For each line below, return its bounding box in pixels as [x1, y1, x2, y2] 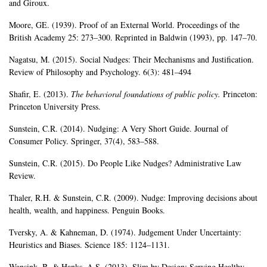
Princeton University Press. [9, 101, 101, 113]
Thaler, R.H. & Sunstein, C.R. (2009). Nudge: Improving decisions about [9, 192, 257, 204]
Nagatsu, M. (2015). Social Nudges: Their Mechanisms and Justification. [9, 54, 254, 66]
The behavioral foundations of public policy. [71, 88, 223, 100]
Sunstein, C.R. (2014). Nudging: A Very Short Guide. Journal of [9, 123, 228, 135]
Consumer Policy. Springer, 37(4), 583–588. [9, 135, 159, 147]
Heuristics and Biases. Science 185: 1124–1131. [9, 239, 170, 251]
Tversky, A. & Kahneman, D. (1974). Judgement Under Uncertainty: [9, 226, 241, 238]
